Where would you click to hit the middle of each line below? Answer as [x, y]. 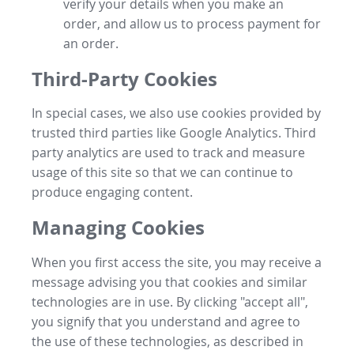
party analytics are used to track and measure [168, 153]
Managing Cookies [118, 228]
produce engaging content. [112, 192]
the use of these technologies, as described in [168, 342]
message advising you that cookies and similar [169, 282]
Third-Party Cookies [124, 79]
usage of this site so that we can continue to [162, 173]
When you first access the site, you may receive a [177, 263]
